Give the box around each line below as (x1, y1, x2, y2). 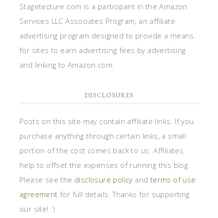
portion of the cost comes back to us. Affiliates (19, 145, 184, 155)
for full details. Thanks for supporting (57, 189, 190, 199)
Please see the (19, 174, 75, 184)
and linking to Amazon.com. (19, 59, 115, 70)
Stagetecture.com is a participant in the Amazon (19, 1, 187, 11)
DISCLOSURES (84, 91, 134, 99)
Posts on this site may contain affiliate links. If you (19, 116, 194, 126)
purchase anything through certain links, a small (19, 130, 186, 141)
